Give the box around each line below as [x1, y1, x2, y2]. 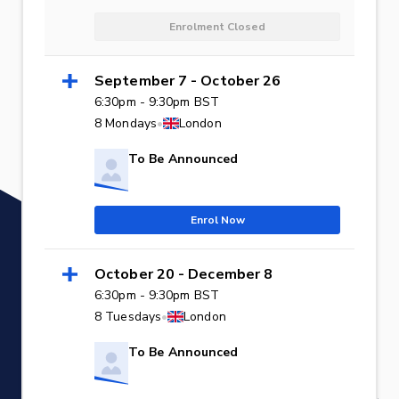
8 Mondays [94, 114, 157, 132]
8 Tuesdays [94, 307, 161, 325]
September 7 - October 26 [94, 70, 281, 91]
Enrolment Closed [169, 19, 265, 34]
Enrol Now [190, 212, 245, 227]
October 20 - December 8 [94, 264, 273, 284]
